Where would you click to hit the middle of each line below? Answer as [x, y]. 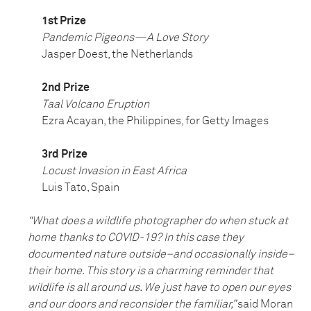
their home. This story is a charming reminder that [151, 271]
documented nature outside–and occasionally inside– [161, 254]
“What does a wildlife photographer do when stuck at [158, 221]
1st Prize [64, 21]
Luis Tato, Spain [81, 188]
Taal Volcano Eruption [95, 104]
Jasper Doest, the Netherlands [117, 54]
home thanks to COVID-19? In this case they [136, 238]
